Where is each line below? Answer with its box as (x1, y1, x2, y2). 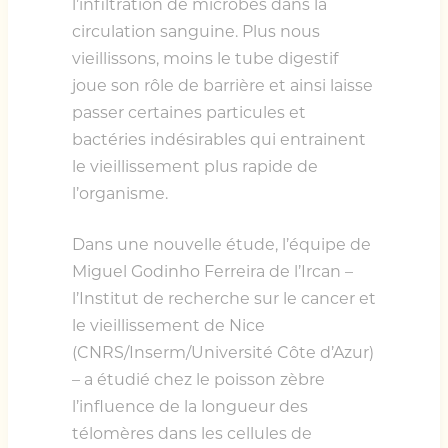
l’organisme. (72, 184, 168, 204)
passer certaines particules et (72, 103, 306, 123)
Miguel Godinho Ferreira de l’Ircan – (72, 262, 353, 282)
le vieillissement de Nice (72, 316, 265, 336)
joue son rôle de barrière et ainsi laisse (72, 76, 373, 96)
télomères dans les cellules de (72, 424, 312, 444)
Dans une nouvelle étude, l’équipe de (72, 235, 371, 255)
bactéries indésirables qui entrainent (72, 130, 366, 150)
